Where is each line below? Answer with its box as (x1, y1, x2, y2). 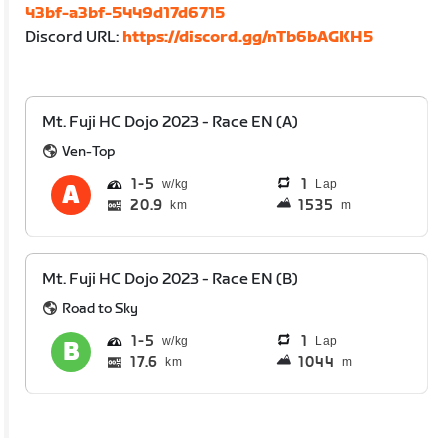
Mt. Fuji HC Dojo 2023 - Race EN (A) (42, 112, 299, 132)
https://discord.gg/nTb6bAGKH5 (122, 27, 374, 47)
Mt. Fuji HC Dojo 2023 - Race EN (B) (42, 269, 299, 289)
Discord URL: (25, 27, 123, 47)
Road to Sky (62, 299, 139, 317)
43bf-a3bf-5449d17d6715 (25, 3, 226, 23)
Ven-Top (62, 142, 117, 160)
